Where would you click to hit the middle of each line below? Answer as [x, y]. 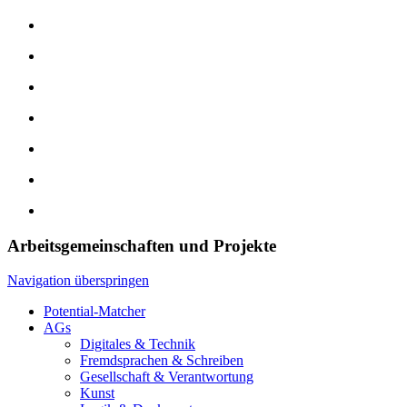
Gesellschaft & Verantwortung [167, 377]
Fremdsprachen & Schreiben [162, 361]
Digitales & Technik [138, 344]
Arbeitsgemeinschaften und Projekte [142, 245]
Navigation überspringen [78, 281]
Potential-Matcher [94, 312]
